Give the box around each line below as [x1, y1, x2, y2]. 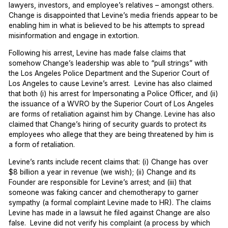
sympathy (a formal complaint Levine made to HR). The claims [9, 198, 212, 207]
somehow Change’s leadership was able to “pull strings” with [9, 59, 208, 68]
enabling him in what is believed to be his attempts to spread [9, 21, 205, 30]
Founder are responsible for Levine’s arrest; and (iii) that [9, 178, 192, 186]
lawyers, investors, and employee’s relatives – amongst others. [9, 1, 214, 10]
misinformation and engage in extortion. [9, 32, 139, 40]
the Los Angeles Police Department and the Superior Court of [9, 69, 210, 78]
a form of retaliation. [9, 140, 75, 149]
